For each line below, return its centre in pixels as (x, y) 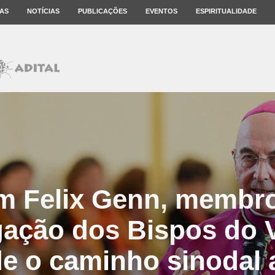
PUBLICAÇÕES (103, 11)
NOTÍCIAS (43, 11)
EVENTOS (161, 11)
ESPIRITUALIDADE (226, 11)
